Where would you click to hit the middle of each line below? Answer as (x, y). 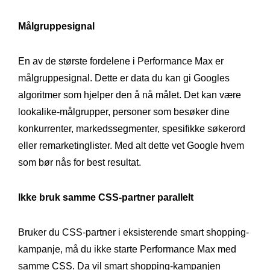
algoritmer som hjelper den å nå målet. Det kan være (130, 95)
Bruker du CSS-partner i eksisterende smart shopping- (133, 232)
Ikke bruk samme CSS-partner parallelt (106, 197)
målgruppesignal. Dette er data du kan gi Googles (124, 78)
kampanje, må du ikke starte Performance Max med (127, 249)
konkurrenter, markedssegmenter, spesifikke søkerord (132, 128)
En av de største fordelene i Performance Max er (121, 61)
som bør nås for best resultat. (80, 162)
